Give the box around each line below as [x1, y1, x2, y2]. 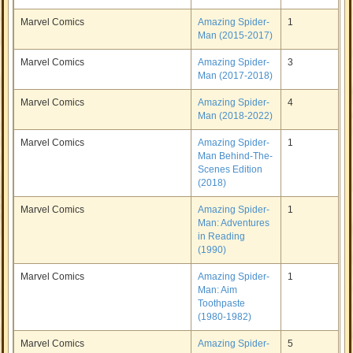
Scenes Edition [198, 164, 263, 175]
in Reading [198, 231, 246, 242]
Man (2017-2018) [198, 70, 273, 81]
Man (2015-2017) [198, 30, 273, 41]
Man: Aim [198, 284, 238, 295]
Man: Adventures [198, 217, 270, 229]
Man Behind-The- [198, 150, 273, 162]
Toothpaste [198, 298, 246, 309]
